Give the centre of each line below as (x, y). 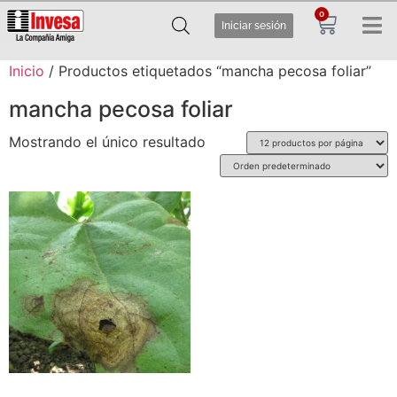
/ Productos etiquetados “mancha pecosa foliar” (208, 71)
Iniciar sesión (254, 25)
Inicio (27, 71)
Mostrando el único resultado (107, 142)
